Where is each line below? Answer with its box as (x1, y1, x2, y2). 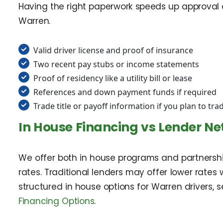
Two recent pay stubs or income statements (33, 58, 199, 70)
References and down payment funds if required (33, 86, 217, 98)
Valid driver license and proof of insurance (33, 44, 193, 56)
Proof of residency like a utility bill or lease (33, 72, 192, 84)
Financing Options (18, 195, 95, 207)
